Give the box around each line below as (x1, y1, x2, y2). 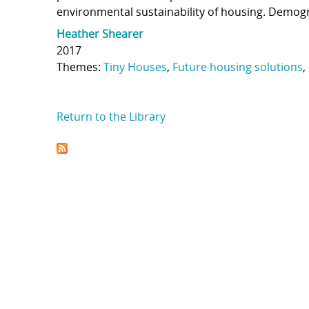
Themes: (57, 59, 103, 74)
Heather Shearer (57, 26, 143, 41)
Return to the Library (57, 109, 166, 124)
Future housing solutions (172, 59, 303, 74)
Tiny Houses (103, 59, 167, 74)
